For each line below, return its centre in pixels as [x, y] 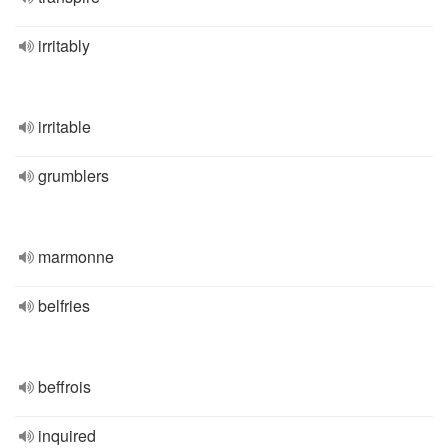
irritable [64, 126]
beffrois [64, 386]
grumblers [73, 175]
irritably [64, 45]
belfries [64, 305]
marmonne [76, 256]
